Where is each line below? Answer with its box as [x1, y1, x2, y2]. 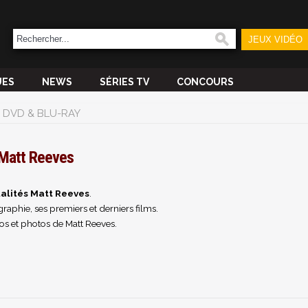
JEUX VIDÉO [247, 34, 302, 45]
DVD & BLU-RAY [3, 107, 80, 120]
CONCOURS [177, 76, 234, 87]
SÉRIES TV [100, 76, 149, 87]
